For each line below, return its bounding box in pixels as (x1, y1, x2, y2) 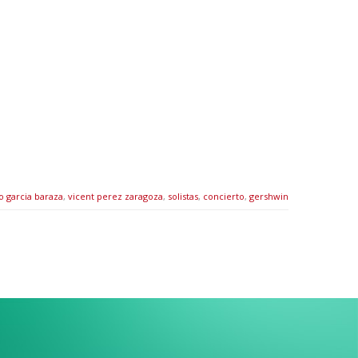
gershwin (249, 190, 288, 203)
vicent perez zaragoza (68, 190, 163, 203)
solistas (168, 190, 198, 203)
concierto (203, 190, 245, 203)
